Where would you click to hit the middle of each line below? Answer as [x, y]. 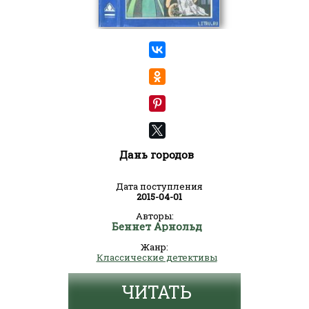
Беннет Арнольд [157, 226]
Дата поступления [159, 186]
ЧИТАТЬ [157, 292]
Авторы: [154, 216]
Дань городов [157, 154]
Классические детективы [157, 257]
